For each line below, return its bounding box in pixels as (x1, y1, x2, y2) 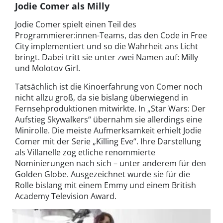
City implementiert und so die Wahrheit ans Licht (15, 40, 198, 52)
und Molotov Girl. (15, 62, 80, 74)
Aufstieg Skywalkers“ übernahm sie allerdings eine (15, 113, 202, 125)
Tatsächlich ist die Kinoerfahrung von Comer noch (15, 81, 203, 92)
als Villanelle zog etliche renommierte (15, 146, 155, 158)
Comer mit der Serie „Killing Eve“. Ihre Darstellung (15, 135, 201, 147)
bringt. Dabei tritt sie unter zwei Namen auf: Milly (15, 51, 198, 63)
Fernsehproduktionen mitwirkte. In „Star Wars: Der (15, 103, 206, 114)
